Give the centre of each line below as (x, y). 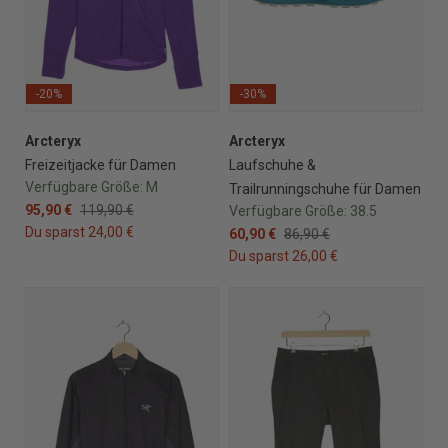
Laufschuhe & (272, 164)
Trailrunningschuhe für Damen (325, 188)
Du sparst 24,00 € (79, 231)
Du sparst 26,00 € (283, 255)
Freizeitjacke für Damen (100, 164)
